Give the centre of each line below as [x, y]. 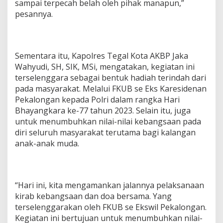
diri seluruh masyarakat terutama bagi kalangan [105, 133]
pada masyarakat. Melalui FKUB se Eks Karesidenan [111, 89]
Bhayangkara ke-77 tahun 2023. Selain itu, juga [103, 111]
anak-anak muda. [47, 144]
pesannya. [34, 14]
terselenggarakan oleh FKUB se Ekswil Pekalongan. [111, 207]
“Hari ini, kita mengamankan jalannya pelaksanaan [110, 185]
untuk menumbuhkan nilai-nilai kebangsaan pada [108, 122]
